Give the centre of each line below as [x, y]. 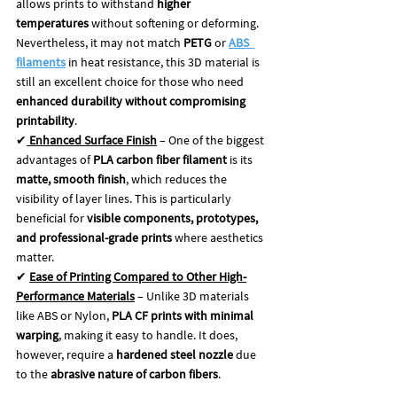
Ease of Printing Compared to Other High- [138, 276]
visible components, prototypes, [174, 218]
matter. [35, 257]
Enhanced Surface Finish [93, 140]
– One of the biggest [212, 140]
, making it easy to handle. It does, [149, 335]
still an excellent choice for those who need [131, 81]
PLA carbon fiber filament [160, 159]
